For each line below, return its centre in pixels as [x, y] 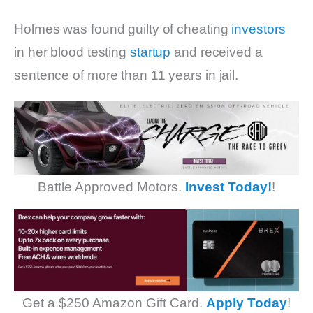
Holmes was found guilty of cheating [123, 29]
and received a [217, 52]
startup [150, 52]
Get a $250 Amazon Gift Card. [114, 303]
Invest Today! [228, 187]
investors [259, 29]
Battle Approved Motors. [111, 187]
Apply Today [247, 303]
